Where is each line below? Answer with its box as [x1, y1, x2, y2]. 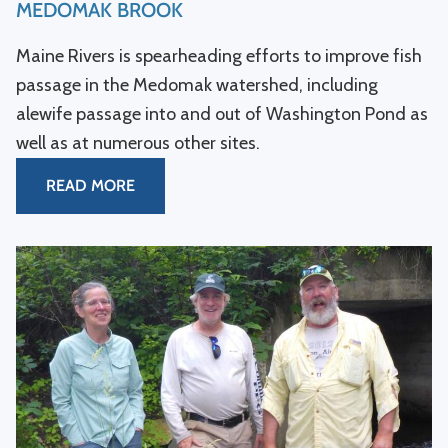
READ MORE [46, 176, 135, 195]
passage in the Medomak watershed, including [16, 74, 378, 96]
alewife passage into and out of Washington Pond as [16, 103, 428, 125]
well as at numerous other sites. [16, 132, 260, 154]
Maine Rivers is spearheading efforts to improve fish [16, 45, 422, 67]
